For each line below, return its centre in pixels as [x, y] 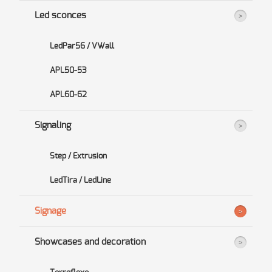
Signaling [53, 125]
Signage [50, 211]
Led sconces [60, 15]
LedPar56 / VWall [82, 46]
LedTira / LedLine [80, 180]
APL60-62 [68, 95]
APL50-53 [68, 70]
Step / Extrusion [78, 156]
